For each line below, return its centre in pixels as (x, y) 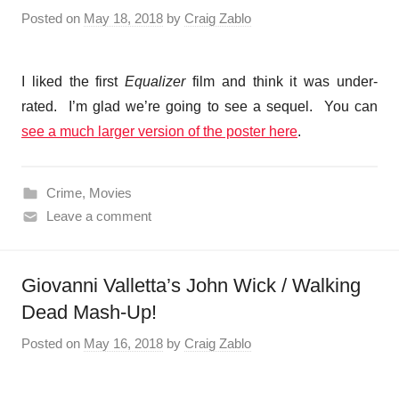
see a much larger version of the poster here (159, 131)
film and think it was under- (282, 81)
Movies (110, 192)
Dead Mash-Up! (89, 312)
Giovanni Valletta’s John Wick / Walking (191, 285)
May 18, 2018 (123, 18)
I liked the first (73, 81)
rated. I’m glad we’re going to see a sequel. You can (199, 106)
